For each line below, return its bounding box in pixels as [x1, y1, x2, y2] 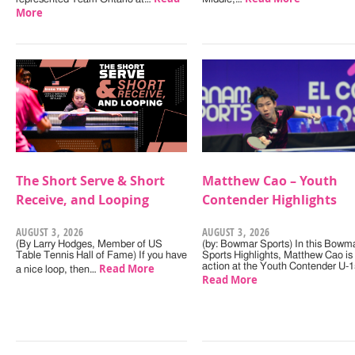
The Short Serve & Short [15, 172, 165, 190]
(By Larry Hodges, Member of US [15, 239, 162, 250]
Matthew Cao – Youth [201, 172, 338, 190]
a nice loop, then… [15, 265, 99, 276]
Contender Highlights [201, 191, 337, 209]
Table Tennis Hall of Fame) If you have [15, 250, 187, 261]
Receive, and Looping [15, 191, 149, 209]
